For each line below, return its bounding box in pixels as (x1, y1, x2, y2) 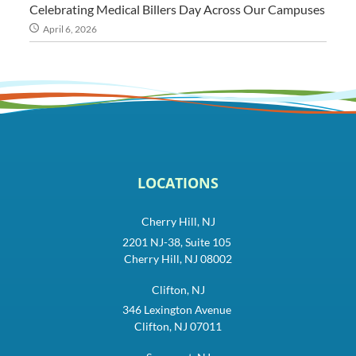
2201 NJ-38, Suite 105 (122, 234, 234, 249)
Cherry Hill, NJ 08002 (124, 251, 232, 265)
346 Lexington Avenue (122, 303, 234, 317)
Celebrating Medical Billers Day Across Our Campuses (29, 2, 326, 17)
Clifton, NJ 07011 (134, 319, 222, 334)
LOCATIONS (137, 172, 219, 192)
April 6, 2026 (43, 23, 98, 36)
